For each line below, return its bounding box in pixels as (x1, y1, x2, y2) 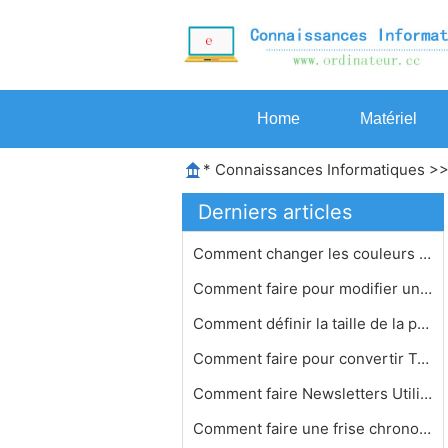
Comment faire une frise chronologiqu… (419, 419, 431, 438)
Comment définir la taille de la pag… (417, 314, 429, 333)
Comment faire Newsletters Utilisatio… (420, 384, 432, 403)
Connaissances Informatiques (215, 160, 425, 179)
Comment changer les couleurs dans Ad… (419, 244, 431, 263)
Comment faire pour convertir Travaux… (417, 349, 429, 368)
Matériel (360, 110, 417, 127)
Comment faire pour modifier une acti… (420, 279, 432, 298)
